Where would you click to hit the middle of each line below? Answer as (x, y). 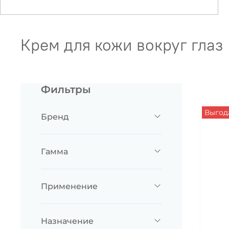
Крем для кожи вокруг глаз (122, 45)
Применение (69, 187)
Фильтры (66, 90)
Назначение (67, 221)
